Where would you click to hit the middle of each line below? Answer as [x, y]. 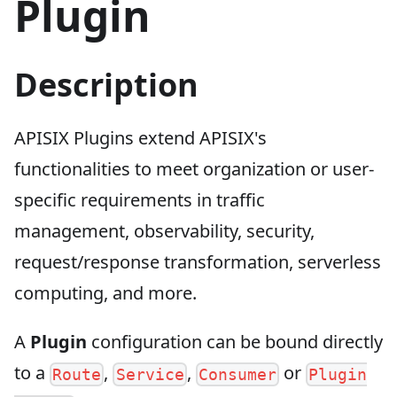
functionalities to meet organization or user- [194, 168]
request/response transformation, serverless [198, 261]
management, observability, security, [164, 230]
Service [150, 374]
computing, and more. [105, 292]
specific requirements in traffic [140, 199]
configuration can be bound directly [235, 341]
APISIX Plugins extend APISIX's [140, 137]
